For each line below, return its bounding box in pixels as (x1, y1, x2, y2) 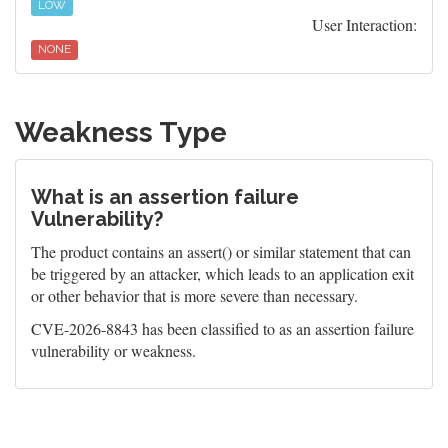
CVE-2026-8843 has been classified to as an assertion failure (31, 318, 414, 339)
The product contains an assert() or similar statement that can (31, 241, 411, 262)
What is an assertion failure (31, 185, 299, 209)
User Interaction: (312, 14, 417, 35)
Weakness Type (15, 116, 227, 149)
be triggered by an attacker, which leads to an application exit (31, 263, 414, 284)
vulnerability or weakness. (31, 340, 196, 361)
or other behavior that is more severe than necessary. (31, 285, 358, 306)
